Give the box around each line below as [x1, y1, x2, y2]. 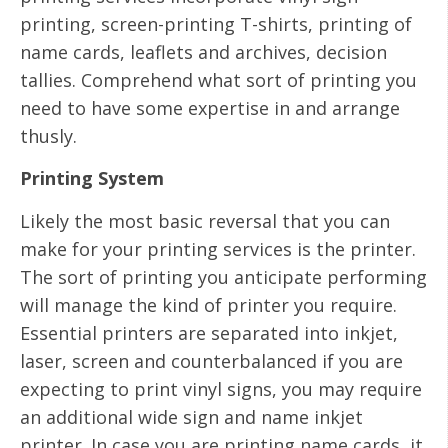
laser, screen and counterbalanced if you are [20, 348, 403, 373]
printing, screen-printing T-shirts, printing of [20, 11, 412, 36]
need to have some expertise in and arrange [20, 95, 400, 120]
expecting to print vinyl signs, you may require [20, 376, 422, 401]
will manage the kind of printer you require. [20, 292, 397, 317]
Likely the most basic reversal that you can [20, 208, 390, 233]
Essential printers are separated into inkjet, [20, 320, 398, 345]
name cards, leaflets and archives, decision [20, 39, 387, 64]
